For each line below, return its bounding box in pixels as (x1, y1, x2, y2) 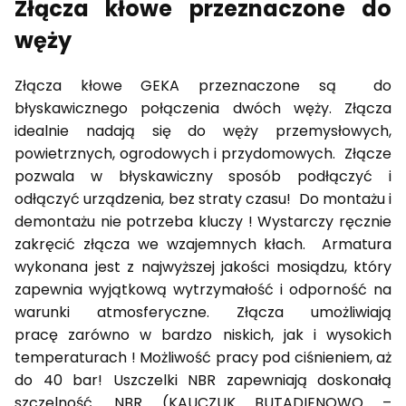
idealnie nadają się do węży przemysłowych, (14, 121, 391, 142)
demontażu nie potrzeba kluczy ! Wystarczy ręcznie (14, 211, 391, 233)
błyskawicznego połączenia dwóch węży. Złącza (14, 98, 391, 120)
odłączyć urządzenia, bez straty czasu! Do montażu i (14, 188, 391, 210)
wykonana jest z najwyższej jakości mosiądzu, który (14, 256, 391, 278)
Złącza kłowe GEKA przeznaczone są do (14, 75, 391, 97)
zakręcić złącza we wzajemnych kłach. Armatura (14, 234, 391, 256)
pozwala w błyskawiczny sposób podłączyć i (14, 166, 391, 188)
